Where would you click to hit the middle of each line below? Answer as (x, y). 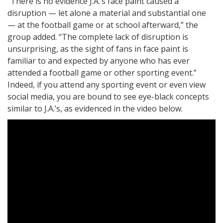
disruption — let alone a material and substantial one (107, 13)
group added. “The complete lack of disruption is (98, 37)
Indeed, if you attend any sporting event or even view (107, 84)
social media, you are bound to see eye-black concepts (108, 96)
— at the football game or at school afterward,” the (103, 25)
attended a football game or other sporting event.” (102, 72)
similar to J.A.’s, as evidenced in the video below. (95, 108)
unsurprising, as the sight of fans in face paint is (98, 49)
